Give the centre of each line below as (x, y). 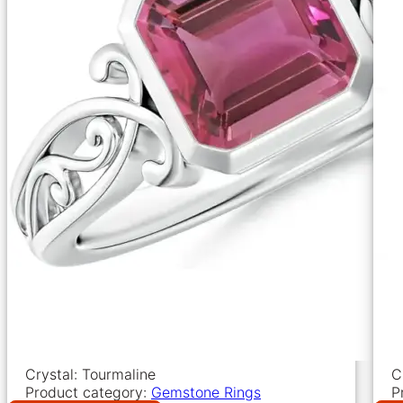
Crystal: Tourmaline (90, 374)
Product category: (88, 392)
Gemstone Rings (206, 392)
